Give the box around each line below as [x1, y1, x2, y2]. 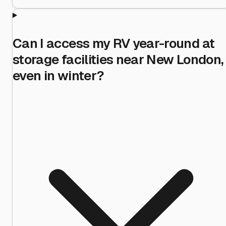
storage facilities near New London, [13, 50, 223, 68]
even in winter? [13, 67, 104, 84]
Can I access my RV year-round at [13, 34, 215, 52]
